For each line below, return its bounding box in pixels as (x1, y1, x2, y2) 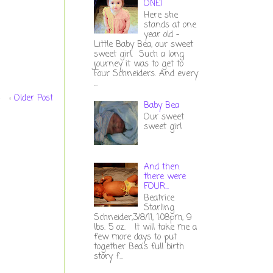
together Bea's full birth (93, 241, 184, 254)
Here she (144, 9, 179, 23)
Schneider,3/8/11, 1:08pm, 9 (93, 211, 192, 225)
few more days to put (93, 231, 177, 244)
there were (144, 171, 186, 184)
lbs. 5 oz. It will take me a (93, 221, 197, 235)
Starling (144, 202, 175, 215)
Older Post (14, 92, 53, 105)
